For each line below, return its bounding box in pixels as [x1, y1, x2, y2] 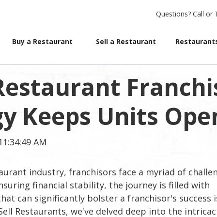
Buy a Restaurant [12, 37, 73, 46]
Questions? [156, 9, 191, 18]
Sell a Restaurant [95, 37, 156, 46]
